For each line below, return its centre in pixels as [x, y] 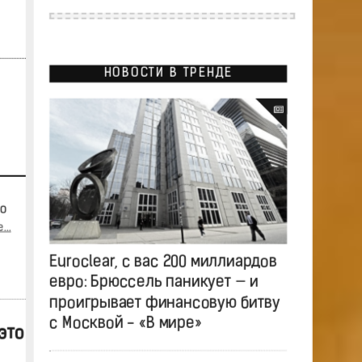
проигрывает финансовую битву [164, 303]
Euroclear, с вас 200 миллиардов [162, 262]
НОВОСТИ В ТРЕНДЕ [168, 74]
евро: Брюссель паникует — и [154, 283]
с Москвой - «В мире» [125, 324]
